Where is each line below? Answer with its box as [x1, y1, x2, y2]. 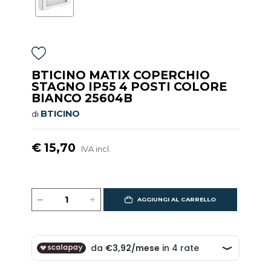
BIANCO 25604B [31, 91, 133, 106]
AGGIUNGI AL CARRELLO [137, 196, 216, 203]
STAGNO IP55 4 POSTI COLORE [31, 79, 227, 94]
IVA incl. [81, 145, 111, 154]
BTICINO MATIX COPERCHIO [31, 68, 211, 83]
